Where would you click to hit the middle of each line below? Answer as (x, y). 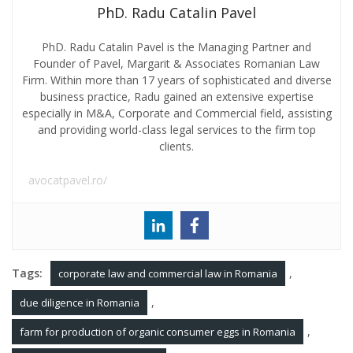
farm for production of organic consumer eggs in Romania (158, 332)
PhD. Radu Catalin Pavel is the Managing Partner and (176, 47)
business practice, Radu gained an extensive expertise (176, 97)
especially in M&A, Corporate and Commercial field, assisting (176, 113)
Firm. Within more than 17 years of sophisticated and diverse (176, 80)
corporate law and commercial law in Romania (168, 274)
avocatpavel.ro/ (68, 180)
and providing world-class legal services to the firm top (176, 130)
